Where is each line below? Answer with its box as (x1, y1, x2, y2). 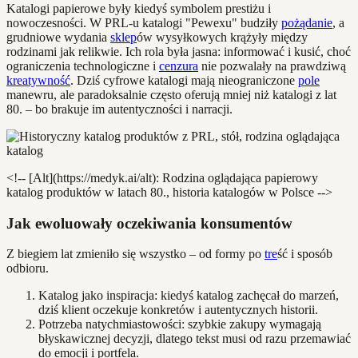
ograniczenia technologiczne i (6, 58, 159, 73)
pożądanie (281, 15, 332, 30)
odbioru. (6, 261, 49, 276)
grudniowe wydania (6, 30, 110, 44)
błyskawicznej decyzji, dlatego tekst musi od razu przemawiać (38, 332, 351, 346)
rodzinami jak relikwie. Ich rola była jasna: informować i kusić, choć (6, 44, 351, 58)
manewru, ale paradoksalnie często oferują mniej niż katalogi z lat (6, 87, 336, 101)
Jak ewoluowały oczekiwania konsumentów (6, 214, 292, 232)
